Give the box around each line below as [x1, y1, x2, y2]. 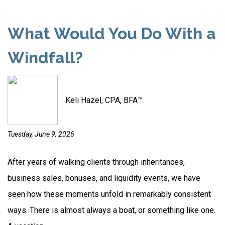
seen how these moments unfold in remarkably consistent [8, 189, 211, 199]
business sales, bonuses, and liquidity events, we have [8, 173, 200, 183]
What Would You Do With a [8, 24, 216, 43]
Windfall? [8, 48, 83, 67]
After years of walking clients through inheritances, [8, 157, 185, 167]
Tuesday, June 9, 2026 [8, 130, 74, 138]
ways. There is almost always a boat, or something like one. [8, 205, 215, 215]
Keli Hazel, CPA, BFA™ [65, 95, 143, 105]
